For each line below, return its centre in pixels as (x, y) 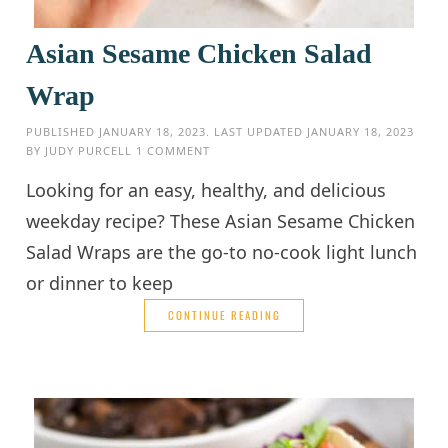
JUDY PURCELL (89, 150)
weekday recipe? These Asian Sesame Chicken (221, 220)
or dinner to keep (100, 282)
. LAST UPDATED (257, 131)
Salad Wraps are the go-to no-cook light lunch (222, 251)
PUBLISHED (63, 131)
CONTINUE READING (224, 314)
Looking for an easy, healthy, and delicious (206, 189)
